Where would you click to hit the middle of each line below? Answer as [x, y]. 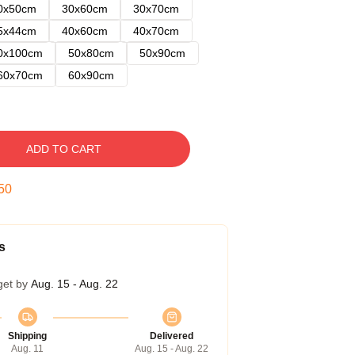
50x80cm [91, 53]
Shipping [27, 336]
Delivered [172, 336]
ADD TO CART [63, 149]
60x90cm [91, 75]
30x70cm [156, 9]
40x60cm [85, 31]
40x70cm [156, 31]
